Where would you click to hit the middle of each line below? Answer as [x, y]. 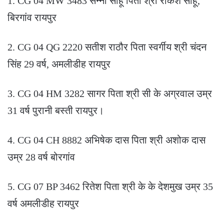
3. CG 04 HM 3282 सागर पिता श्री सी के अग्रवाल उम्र [110, 94]
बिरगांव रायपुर [32, 18]
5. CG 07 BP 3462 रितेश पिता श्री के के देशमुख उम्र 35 [110, 187]
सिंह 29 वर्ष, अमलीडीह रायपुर [59, 64]
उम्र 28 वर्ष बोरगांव [41, 157]
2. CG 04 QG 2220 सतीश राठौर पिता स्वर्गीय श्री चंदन [107, 47]
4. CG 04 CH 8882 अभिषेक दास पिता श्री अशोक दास [106, 140]
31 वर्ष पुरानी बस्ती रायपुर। [56, 111]
